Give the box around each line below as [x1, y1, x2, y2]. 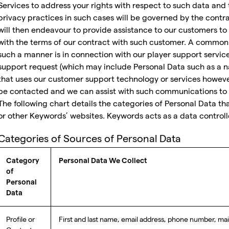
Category [6, 157, 39, 165]
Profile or [6, 215, 35, 223]
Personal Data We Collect [59, 157, 147, 165]
